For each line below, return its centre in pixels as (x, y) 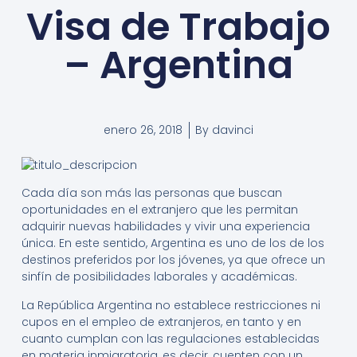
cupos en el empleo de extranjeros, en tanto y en (161, 322)
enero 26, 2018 (143, 130)
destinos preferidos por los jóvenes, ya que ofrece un (173, 260)
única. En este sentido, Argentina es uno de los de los (173, 243)
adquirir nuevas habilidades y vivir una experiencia (165, 227)
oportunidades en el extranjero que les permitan (159, 210)
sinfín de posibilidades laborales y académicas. (159, 277)
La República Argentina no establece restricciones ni (171, 305)
